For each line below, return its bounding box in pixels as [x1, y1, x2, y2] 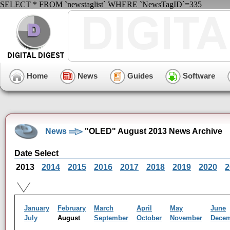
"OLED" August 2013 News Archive [83, 126, 222, 136]
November [170, 214, 202, 222]
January [24, 204, 49, 212]
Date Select [14, 149, 59, 158]
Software [181, 71, 215, 80]
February [57, 204, 86, 212]
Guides [125, 71, 153, 80]
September [94, 214, 128, 222]
